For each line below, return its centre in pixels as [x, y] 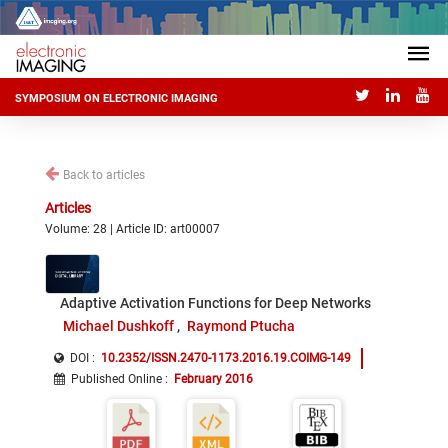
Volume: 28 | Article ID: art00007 [132, 229]
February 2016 [213, 379]
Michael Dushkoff [118, 326]
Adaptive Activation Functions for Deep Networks [215, 303]
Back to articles [104, 175]
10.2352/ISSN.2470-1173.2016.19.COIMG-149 [226, 358]
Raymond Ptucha [241, 326]
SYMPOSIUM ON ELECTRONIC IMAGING [116, 99]
